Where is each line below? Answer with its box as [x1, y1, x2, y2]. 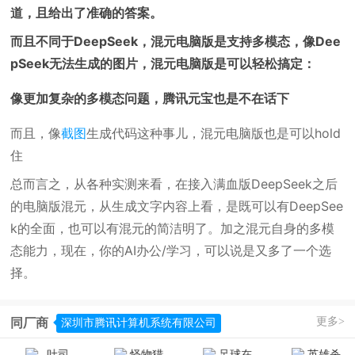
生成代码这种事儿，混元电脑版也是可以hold [86, 125, 342, 141]
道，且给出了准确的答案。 [10, 5, 163, 21]
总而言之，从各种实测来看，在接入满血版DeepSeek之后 [10, 176, 338, 192]
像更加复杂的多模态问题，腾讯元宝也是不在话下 [10, 90, 290, 106]
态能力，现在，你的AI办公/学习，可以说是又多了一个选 [10, 242, 332, 258]
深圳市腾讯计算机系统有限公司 [61, 317, 217, 329]
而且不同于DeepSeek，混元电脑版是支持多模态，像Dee [10, 33, 342, 49]
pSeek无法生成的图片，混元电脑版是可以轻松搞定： [10, 55, 316, 71]
